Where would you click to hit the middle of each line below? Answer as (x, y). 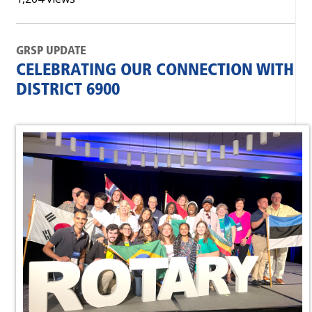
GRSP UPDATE (51, 51)
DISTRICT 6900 (68, 91)
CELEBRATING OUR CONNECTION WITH (155, 71)
